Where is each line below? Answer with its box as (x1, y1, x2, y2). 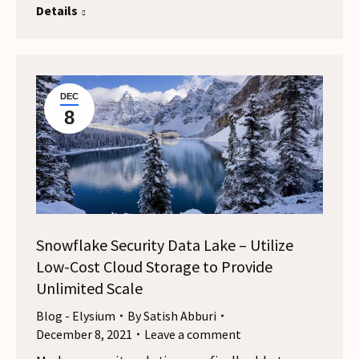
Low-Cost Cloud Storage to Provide (36, 256, 272, 276)
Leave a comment (144, 325, 241, 342)
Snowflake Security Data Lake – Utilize (36, 234, 293, 255)
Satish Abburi (143, 307, 216, 324)
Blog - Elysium (36, 307, 115, 324)
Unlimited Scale (36, 277, 143, 298)
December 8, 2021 (36, 325, 132, 342)
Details (36, 2, 78, 19)
